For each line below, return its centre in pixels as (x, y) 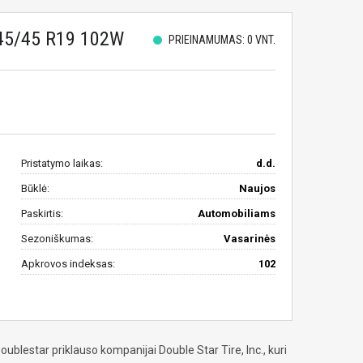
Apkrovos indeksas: (68, 263)
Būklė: (35, 188)
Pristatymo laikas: (62, 163)
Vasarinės (249, 238)
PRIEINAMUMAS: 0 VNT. (220, 39)
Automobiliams (236, 213)
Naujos (257, 188)
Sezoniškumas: (57, 238)
